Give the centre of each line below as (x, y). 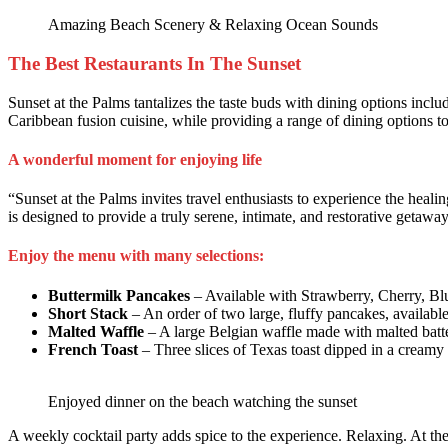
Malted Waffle (96, 331)
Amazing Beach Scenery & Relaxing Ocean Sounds (213, 25)
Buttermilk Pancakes (119, 295)
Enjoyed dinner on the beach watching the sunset (202, 401)
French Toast (93, 349)
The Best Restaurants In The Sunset (154, 63)
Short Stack (88, 313)
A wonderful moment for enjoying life (135, 159)
